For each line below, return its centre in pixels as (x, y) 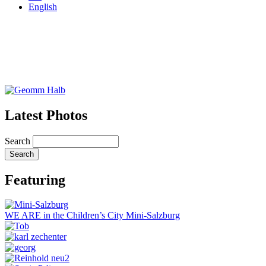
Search (18, 141)
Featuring (35, 180)
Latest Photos (46, 115)
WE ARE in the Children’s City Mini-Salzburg (92, 216)
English (43, 7)
